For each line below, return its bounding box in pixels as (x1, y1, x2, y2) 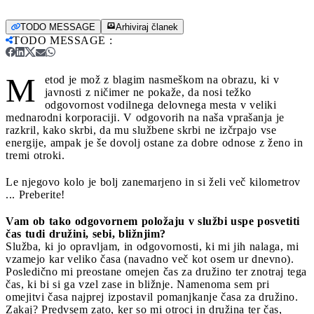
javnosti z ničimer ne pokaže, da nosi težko (44, 86, 252, 98)
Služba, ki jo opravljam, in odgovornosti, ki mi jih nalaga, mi (6, 240, 299, 252)
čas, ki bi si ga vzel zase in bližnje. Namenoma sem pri (6, 278, 269, 290)
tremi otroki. (6, 149, 64, 161)
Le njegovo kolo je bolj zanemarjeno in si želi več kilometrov (6, 175, 301, 188)
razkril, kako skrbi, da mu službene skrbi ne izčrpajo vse (6, 123, 276, 136)
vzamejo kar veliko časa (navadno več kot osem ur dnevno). (6, 252, 294, 265)
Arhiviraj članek (116, 21, 178, 32)
